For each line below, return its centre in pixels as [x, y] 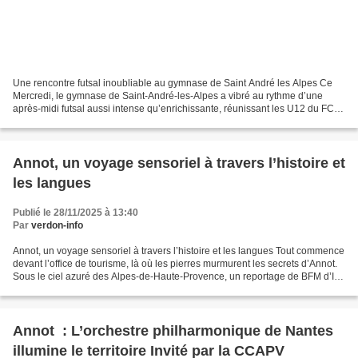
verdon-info [57, 225]
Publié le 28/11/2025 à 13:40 [76, 212]
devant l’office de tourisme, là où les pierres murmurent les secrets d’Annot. [175, 263]
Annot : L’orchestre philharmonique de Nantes [173, 330]
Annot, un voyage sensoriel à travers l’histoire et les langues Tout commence [179, 251]
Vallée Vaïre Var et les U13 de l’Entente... [101, 121]
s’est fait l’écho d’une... [62, 289]
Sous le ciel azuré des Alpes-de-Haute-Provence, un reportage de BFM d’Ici [177, 276]
